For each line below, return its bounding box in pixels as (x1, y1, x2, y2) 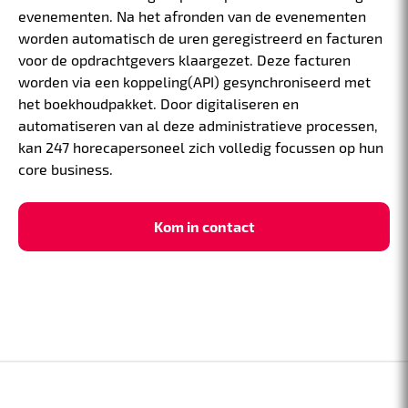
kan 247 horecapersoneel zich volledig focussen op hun (18, 138, 383, 157)
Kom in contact (153, 218, 255, 236)
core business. (18, 160, 113, 178)
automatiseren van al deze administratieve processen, (18, 117, 378, 135)
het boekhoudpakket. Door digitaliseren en (18, 95, 299, 113)
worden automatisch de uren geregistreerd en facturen (18, 29, 382, 47)
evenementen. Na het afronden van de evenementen (18, 7, 366, 25)
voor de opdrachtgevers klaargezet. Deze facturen (18, 51, 351, 69)
